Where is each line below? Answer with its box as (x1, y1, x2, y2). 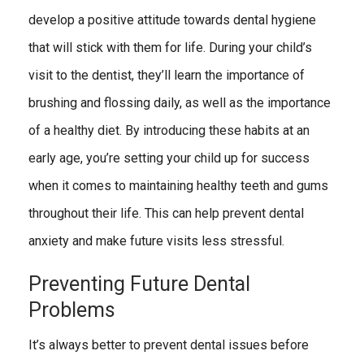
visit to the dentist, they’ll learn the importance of (28, 67, 305, 84)
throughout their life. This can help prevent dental (28, 206, 304, 222)
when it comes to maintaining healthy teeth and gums (28, 178, 328, 194)
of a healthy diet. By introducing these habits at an (28, 123, 310, 139)
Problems (28, 298, 115, 323)
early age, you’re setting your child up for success (28, 150, 310, 167)
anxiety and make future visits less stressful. (28, 233, 284, 249)
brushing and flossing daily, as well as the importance (28, 95, 331, 111)
